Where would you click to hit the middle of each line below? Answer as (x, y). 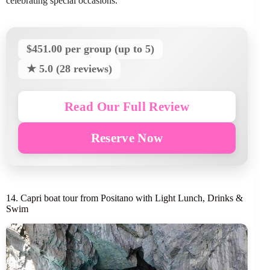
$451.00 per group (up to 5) (90, 49)
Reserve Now (127, 137)
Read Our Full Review (127, 106)
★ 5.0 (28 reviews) (69, 68)
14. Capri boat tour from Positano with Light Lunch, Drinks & (124, 198)
